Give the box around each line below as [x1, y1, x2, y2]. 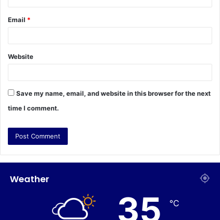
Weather [10, 172, 49, 185]
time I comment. [8, 104, 59, 112]
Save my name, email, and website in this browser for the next [16, 89, 211, 97]
